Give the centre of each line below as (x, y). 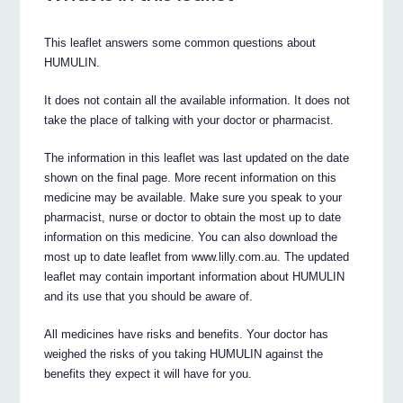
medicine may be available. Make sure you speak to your (193, 197)
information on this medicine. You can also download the (191, 237)
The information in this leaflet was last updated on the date (197, 157)
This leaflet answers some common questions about (180, 42)
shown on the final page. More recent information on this (191, 177)
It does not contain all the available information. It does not (197, 100)
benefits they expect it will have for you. (148, 373)
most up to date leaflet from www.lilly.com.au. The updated (197, 256)
